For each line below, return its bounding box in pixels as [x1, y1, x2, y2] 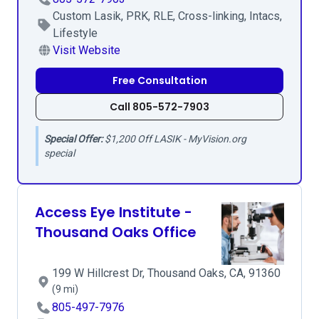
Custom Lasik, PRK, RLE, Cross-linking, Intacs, [53, 9, 282, 23]
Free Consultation [112, 73, 207, 88]
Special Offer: [44, 133, 103, 145]
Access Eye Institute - [35, 202, 192, 222]
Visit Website [53, 43, 120, 57]
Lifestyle [53, 26, 98, 40]
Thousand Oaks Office [35, 222, 197, 242]
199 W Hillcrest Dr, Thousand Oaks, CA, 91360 [52, 266, 281, 280]
